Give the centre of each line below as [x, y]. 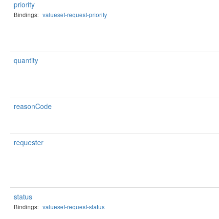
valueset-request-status [74, 207]
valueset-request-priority [75, 14]
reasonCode [33, 106]
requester [29, 142]
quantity [26, 60]
